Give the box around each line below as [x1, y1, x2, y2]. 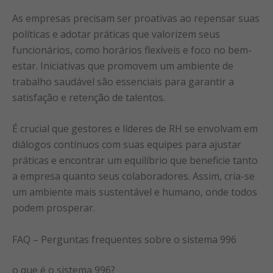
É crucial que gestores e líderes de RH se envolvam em [12, 122, 258, 136]
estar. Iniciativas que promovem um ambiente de [12, 58, 233, 73]
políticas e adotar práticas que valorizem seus [12, 27, 220, 41]
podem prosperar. [12, 201, 95, 215]
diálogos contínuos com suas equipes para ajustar [12, 138, 241, 152]
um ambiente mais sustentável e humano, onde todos [12, 185, 257, 199]
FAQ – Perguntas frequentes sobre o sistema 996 [12, 232, 236, 246]
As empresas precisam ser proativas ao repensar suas [12, 11, 260, 25]
